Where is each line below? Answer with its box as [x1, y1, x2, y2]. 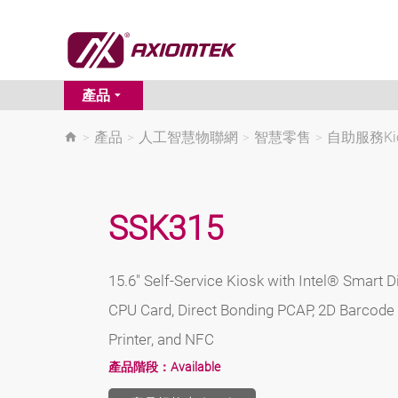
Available [171, 360, 220, 374]
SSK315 [108, 210, 224, 248]
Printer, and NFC [108, 331, 214, 348]
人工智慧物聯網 [139, 130, 238, 146]
